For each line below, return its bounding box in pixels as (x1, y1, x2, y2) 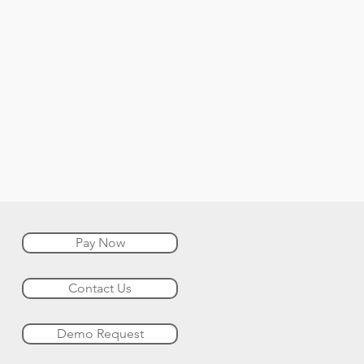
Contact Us (68, 280, 132, 296)
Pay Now (75, 235, 125, 250)
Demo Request (56, 326, 144, 341)
